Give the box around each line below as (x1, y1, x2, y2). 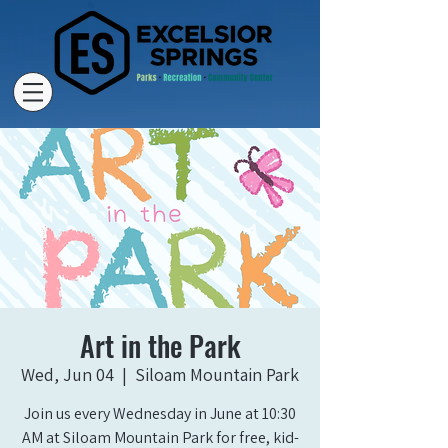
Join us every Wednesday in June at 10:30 (24, 403, 296, 424)
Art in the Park (79, 325, 241, 366)
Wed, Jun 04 (21, 363, 114, 386)
